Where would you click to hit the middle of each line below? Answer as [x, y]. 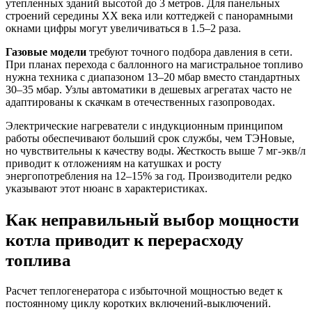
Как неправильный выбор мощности [152, 219]
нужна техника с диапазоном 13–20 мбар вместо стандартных [153, 77]
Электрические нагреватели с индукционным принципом [144, 125]
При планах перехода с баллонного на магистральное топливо [154, 64]
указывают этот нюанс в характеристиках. [107, 188]
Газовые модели [46, 52]
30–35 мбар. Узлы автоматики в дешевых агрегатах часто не [149, 89]
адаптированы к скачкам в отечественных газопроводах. [140, 102]
